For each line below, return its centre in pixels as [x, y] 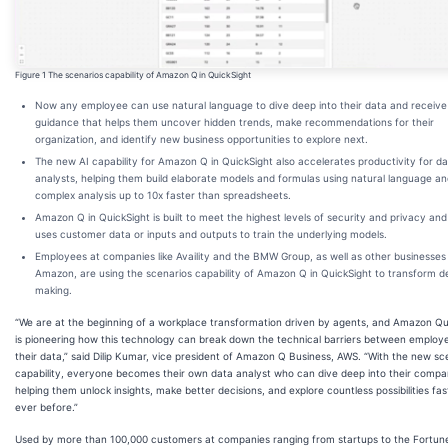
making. [53, 289]
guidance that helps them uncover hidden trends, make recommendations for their [234, 121]
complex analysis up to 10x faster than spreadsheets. [163, 194]
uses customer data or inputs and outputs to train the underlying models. [211, 233]
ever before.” [46, 406]
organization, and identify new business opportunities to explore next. [201, 138]
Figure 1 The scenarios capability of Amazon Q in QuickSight [133, 74]
